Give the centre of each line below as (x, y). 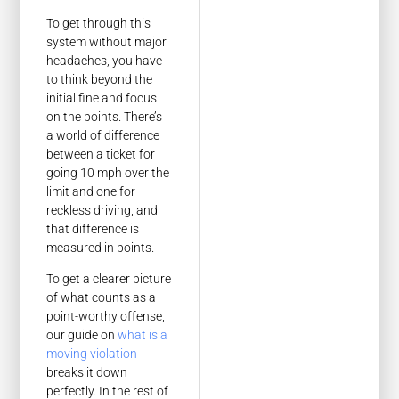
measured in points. (101, 247)
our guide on (82, 335)
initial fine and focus (102, 98)
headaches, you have (105, 60)
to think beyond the (100, 79)
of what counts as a (102, 298)
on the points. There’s (105, 116)
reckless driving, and (102, 210)
